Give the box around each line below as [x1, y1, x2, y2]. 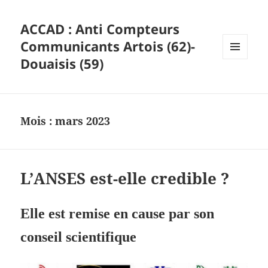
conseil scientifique [20, 229, 137, 245]
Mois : [20, 114, 56, 129]
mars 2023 [55, 114, 111, 129]
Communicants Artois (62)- [20, 37, 196, 56]
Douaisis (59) [20, 54, 104, 73]
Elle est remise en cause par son [20, 206, 215, 222]
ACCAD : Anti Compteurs [20, 20, 180, 38]
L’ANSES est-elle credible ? [20, 167, 230, 190]
